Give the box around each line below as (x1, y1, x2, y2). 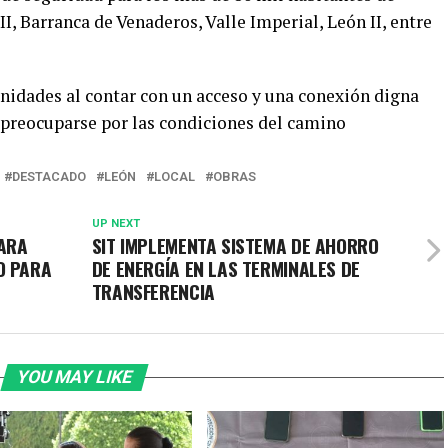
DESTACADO (12, 169, 86, 185)
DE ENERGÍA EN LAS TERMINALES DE (91, 254, 360, 284)
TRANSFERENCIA (91, 277, 215, 307)
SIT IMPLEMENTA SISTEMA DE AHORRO (91, 231, 379, 261)
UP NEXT (91, 217, 140, 231)
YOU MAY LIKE (13, 367, 135, 388)
